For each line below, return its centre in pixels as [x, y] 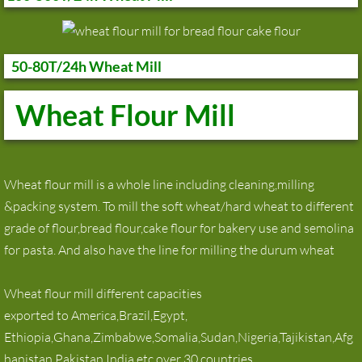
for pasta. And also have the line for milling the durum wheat [170, 250]
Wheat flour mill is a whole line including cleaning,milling [159, 185]
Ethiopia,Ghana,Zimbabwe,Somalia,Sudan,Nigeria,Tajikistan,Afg [179, 337]
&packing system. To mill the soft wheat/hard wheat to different [179, 206]
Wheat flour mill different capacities [103, 294]
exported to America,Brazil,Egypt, [96, 316]
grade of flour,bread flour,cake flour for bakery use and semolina [179, 228]
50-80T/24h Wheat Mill [83, 67]
